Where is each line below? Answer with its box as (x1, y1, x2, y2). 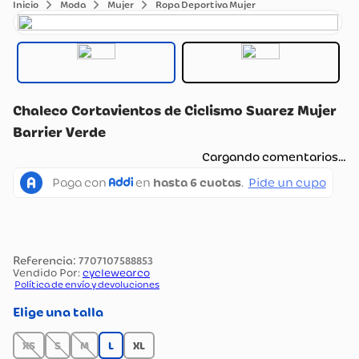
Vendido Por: (13, 266, 80, 279)
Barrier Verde (13, 124, 106, 140)
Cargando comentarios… (202, 150, 346, 164)
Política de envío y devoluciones (14, 279, 159, 290)
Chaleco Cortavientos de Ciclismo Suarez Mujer (13, 103, 337, 119)
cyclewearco (83, 266, 150, 279)
